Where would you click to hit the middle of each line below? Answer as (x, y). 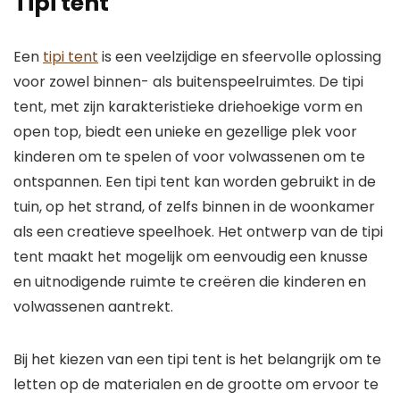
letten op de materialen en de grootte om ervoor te (196, 384)
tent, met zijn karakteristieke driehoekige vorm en (188, 107)
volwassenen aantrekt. (93, 307)
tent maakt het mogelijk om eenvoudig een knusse (191, 257)
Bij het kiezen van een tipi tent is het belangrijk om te (197, 359)
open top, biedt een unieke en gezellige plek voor (185, 132)
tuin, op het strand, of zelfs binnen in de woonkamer (194, 207)
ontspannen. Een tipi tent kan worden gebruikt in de (195, 182)
